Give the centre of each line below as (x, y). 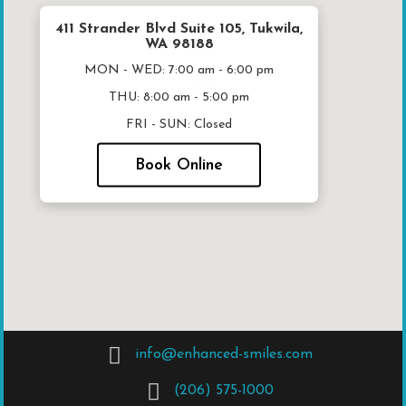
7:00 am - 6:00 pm (221, 70)
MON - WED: (126, 70)
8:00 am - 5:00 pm (196, 97)
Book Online (179, 165)
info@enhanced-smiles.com (223, 355)
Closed (213, 124)
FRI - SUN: (160, 124)
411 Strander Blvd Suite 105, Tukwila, (179, 29)
